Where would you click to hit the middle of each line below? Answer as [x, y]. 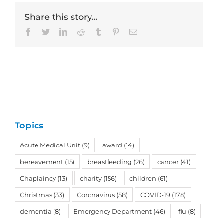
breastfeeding [109, 161]
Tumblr [113, 31]
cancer [168, 161]
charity [91, 178]
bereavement [42, 161]
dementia [36, 211]
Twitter [60, 31]
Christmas [36, 194]
